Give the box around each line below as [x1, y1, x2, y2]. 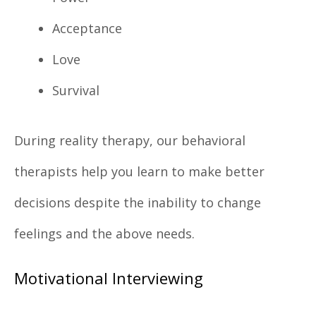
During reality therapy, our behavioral [14, 132, 245, 150]
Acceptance [52, 20, 122, 37]
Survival [52, 82, 99, 99]
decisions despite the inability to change [14, 194, 261, 212]
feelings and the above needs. [14, 225, 195, 243]
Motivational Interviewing [14, 267, 203, 289]
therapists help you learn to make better [14, 163, 265, 181]
